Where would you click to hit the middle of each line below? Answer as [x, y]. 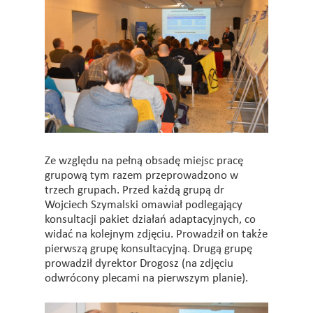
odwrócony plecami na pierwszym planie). [146, 278]
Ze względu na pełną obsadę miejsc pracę [144, 161]
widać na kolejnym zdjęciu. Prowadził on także [156, 234]
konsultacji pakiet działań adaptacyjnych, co [150, 219]
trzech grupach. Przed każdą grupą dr [134, 190]
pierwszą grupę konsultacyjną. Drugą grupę [148, 249]
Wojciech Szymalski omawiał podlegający [144, 205]
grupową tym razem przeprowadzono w [141, 175]
